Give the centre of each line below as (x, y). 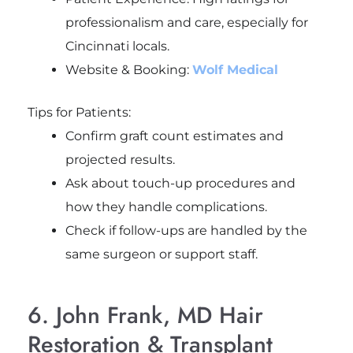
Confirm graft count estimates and (174, 136)
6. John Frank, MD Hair (145, 315)
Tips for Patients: (79, 112)
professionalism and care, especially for (186, 22)
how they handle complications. (166, 206)
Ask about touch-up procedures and (180, 183)
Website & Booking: (128, 69)
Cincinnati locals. (117, 46)
